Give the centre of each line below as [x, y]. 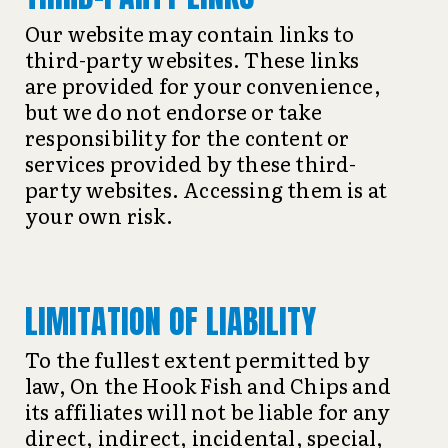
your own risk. [99, 215]
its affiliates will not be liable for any [208, 411]
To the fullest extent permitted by [197, 359]
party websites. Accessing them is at [206, 189]
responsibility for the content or [187, 137]
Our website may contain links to [190, 33]
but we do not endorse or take [173, 111]
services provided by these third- [191, 163]
